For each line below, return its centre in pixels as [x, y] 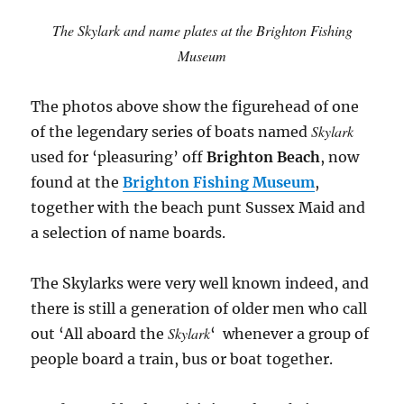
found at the [77, 183]
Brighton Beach [264, 157]
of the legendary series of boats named [171, 132]
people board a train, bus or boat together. [182, 359]
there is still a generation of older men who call [199, 309]
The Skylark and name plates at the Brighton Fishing [202, 31]
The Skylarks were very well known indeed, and [200, 284]
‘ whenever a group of [290, 334]
